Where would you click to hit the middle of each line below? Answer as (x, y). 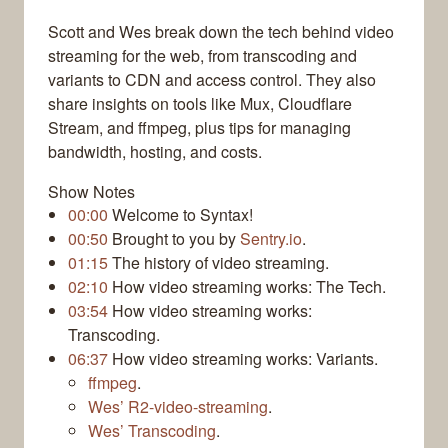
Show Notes (91, 192)
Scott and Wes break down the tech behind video (221, 32)
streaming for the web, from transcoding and (202, 56)
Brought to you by (174, 239)
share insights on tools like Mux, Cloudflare (200, 104)
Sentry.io (271, 239)
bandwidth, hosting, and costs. (155, 152)
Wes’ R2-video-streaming (178, 407)
